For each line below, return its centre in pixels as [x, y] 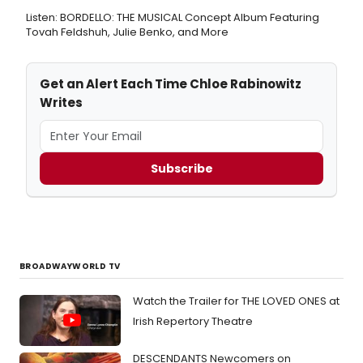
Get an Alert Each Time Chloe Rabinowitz [171, 84]
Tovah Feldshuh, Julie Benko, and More [127, 32]
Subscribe [181, 168]
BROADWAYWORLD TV [70, 267]
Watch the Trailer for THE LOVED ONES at [236, 301]
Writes [61, 103]
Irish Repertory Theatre [193, 322]
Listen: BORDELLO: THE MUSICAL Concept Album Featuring [173, 18]
